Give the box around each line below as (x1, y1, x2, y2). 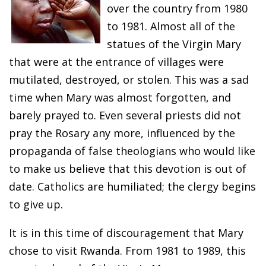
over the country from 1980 (107, 1, 248, 16)
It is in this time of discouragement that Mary (9, 226, 243, 240)
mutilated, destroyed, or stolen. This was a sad (9, 72, 249, 87)
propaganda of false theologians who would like (9, 144, 255, 159)
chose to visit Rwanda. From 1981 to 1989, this (9, 243, 246, 258)
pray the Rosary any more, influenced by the (9, 126, 235, 141)
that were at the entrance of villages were (9, 55, 224, 69)
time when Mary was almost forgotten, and (9, 90, 231, 105)
